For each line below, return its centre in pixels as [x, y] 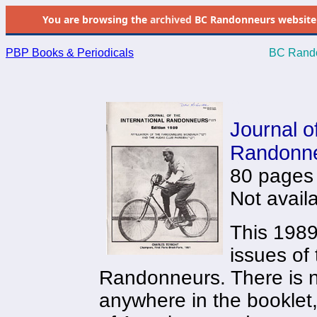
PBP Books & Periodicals [70, 53]
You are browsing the [96, 19]
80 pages [272, 176]
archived [171, 19]
